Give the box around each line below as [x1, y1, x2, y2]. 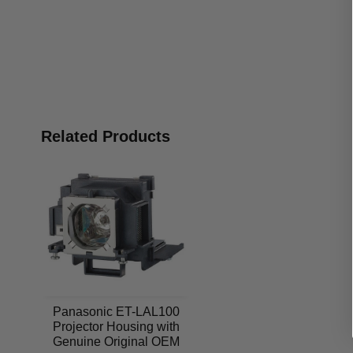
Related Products [41, 127, 170, 145]
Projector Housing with [52, 319, 180, 333]
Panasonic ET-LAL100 [52, 304, 180, 318]
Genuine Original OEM [52, 334, 180, 348]
